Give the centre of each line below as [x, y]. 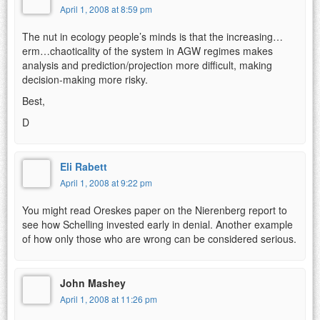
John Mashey [93, 282]
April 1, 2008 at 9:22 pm [106, 182]
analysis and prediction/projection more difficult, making [147, 65]
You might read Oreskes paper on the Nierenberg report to [155, 210]
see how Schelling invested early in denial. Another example [157, 224]
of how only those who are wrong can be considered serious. [159, 238]
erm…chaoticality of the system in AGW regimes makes [147, 50]
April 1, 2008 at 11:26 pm [109, 299]
